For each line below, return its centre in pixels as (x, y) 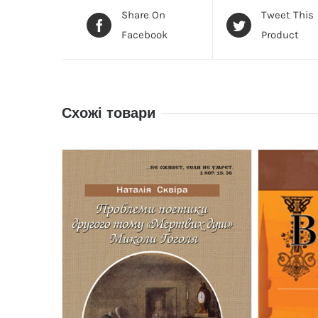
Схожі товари (109, 113)
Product (280, 35)
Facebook (145, 35)
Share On (144, 15)
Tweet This (288, 15)
